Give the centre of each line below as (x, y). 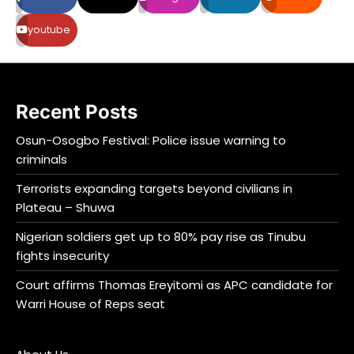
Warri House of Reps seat (90, 303)
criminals (41, 159)
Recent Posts (77, 111)
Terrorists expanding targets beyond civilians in (154, 188)
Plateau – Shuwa (65, 207)
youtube (49, 29)
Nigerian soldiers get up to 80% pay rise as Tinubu (161, 236)
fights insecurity (62, 255)
